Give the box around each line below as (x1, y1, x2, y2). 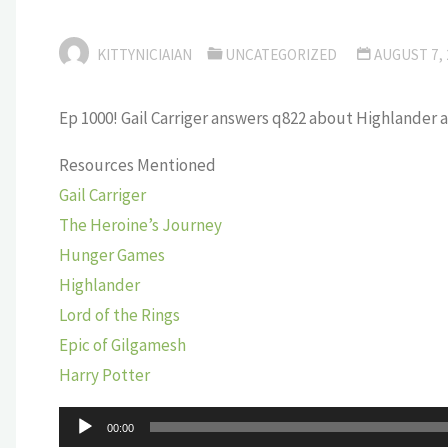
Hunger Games (58, 244, 165, 267)
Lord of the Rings (58, 304, 180, 327)
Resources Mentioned (58, 154, 216, 177)
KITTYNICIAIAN (96, 45, 192, 65)
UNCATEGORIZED (225, 45, 338, 65)
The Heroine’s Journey (58, 214, 222, 237)
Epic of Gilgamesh (58, 334, 186, 357)
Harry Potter (58, 364, 150, 387)
